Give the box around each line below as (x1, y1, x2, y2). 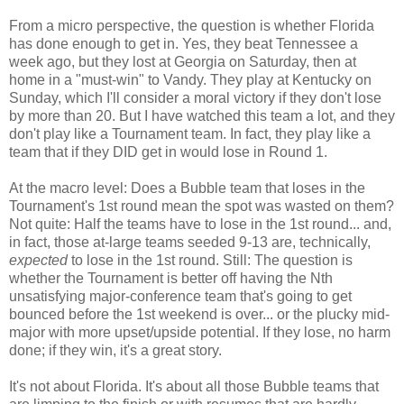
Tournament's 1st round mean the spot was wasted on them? (9, 197, 394, 214)
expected (9, 252, 68, 268)
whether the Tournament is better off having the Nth (9, 270, 333, 286)
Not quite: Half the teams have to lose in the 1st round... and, (9, 216, 391, 232)
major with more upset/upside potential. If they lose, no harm (9, 324, 390, 340)
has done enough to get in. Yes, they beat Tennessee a (9, 35, 358, 51)
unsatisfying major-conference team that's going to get (9, 288, 352, 304)
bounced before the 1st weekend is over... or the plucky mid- (9, 306, 390, 322)
